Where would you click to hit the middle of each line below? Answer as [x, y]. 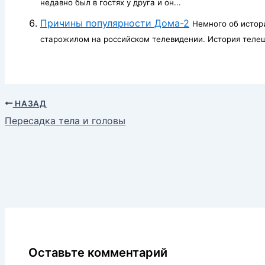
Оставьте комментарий [98, 253]
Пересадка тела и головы [65, 120]
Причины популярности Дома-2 [115, 23]
